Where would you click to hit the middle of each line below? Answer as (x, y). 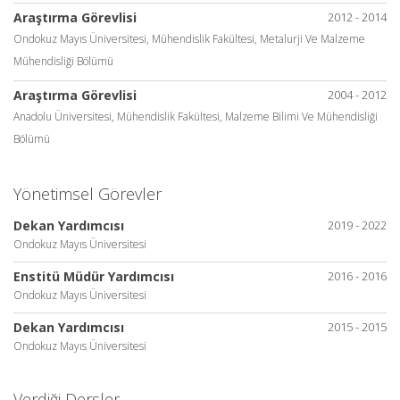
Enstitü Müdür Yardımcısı (94, 276)
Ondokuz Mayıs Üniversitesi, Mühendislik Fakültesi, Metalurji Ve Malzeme (189, 39)
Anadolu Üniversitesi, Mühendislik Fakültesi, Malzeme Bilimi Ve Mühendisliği (196, 117)
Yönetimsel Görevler (87, 194)
